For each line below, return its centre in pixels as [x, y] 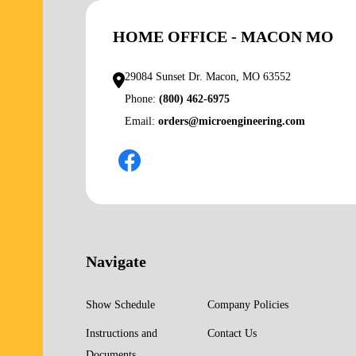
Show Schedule [120, 304]
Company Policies [248, 304]
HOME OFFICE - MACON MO [223, 36]
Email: [141, 121]
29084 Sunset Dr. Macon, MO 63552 [207, 76]
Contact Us [232, 333]
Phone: [141, 99]
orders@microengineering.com [231, 121]
